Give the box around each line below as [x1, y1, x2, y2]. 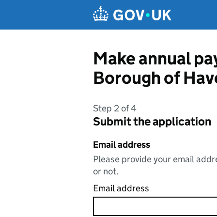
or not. [93, 166, 119, 177]
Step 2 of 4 [93, 103, 137, 114]
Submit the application [93, 114, 211, 128]
